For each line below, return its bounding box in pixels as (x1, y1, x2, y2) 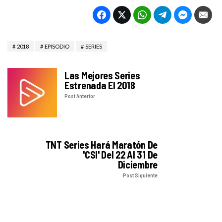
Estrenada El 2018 (64, 79, 135, 92)
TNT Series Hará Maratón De (45, 139, 158, 151)
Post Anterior (64, 93, 95, 100)
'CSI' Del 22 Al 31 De (83, 149, 158, 161)
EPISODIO (45, 43, 69, 50)
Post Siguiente (123, 172, 158, 179)
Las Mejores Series (64, 69, 140, 82)
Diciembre (117, 159, 158, 171)
